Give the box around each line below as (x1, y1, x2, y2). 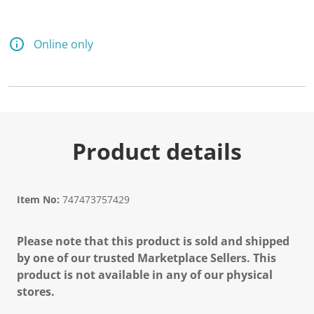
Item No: (17, 193, 60, 206)
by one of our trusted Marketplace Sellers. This (17, 250, 276, 266)
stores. (17, 284, 55, 299)
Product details (72, 136, 242, 166)
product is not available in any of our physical (17, 267, 273, 282)
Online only (34, 36, 93, 52)
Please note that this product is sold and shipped (17, 233, 289, 249)
